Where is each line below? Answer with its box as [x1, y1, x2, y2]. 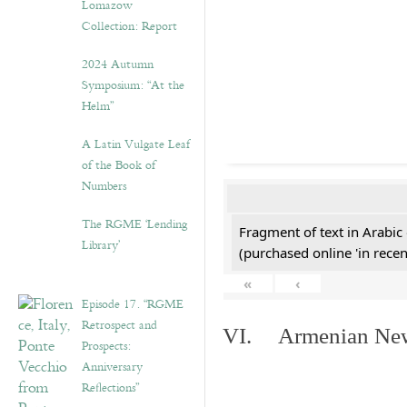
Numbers [82, 176, 126, 196]
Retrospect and [82, 315, 157, 335]
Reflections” [82, 378, 139, 398]
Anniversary [82, 357, 143, 377]
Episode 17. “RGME [82, 294, 184, 314]
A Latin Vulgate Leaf [82, 134, 190, 154]
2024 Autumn [82, 55, 154, 74]
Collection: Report [82, 16, 177, 36]
